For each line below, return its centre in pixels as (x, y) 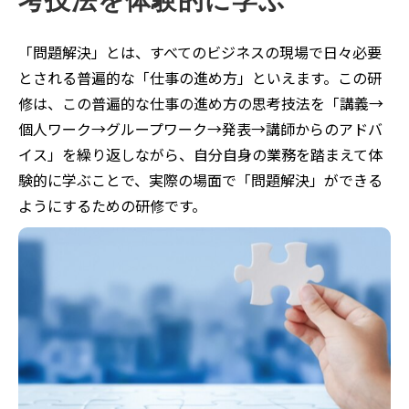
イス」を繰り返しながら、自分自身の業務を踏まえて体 (200, 154)
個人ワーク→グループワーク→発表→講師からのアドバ (200, 129)
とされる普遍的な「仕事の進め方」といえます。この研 (200, 78)
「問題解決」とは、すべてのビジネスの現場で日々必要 (200, 52)
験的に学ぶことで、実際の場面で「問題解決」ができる (200, 180)
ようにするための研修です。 (112, 205)
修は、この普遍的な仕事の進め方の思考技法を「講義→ (201, 103)
